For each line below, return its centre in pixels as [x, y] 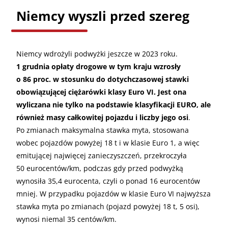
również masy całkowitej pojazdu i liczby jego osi [102, 117]
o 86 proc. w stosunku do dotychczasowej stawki [103, 79]
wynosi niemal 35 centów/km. [66, 219]
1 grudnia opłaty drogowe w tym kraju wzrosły [98, 66]
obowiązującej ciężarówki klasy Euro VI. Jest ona [101, 92]
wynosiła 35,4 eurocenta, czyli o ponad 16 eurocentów [108, 181]
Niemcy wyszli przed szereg [103, 16]
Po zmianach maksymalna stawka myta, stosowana [103, 130]
